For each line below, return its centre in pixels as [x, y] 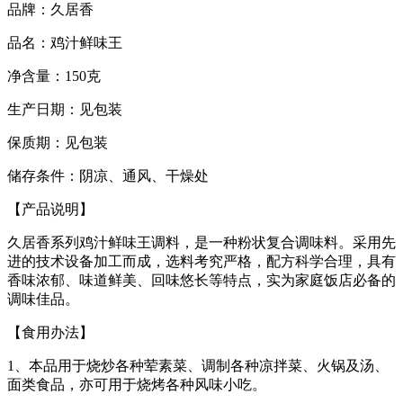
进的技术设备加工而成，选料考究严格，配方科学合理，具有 [201, 261]
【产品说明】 [50, 209]
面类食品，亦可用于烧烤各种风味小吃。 [137, 384]
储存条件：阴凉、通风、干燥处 [108, 175]
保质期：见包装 [58, 142]
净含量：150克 [54, 76]
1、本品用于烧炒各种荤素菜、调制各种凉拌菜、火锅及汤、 [198, 365]
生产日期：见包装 [65, 109]
